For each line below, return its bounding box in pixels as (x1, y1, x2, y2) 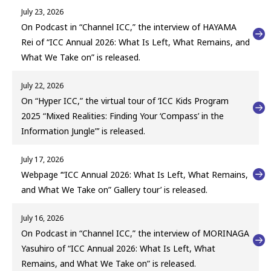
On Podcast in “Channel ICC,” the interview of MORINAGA (21, 227, 249, 240)
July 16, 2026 (21, 213, 64, 224)
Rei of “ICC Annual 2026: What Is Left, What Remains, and (21, 36, 250, 48)
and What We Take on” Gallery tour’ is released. (21, 184, 207, 196)
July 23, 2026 (21, 7, 64, 18)
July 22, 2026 (21, 80, 64, 91)
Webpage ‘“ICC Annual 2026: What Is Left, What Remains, (21, 169, 248, 181)
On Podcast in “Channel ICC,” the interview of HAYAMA (21, 21, 237, 33)
